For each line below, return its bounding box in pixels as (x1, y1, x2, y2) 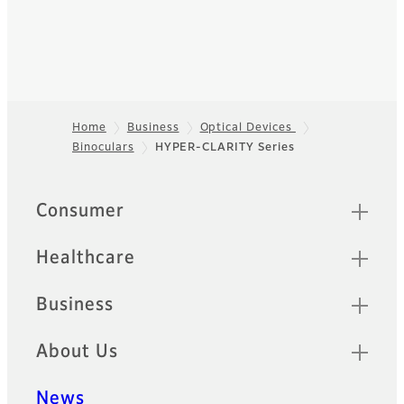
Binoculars (72, 142, 134, 153)
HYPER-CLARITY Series (154, 142, 295, 153)
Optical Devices (199, 122, 296, 133)
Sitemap (35, 194, 109, 212)
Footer (6, 146, 78, 169)
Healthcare (36, 248, 135, 267)
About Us (36, 342, 118, 361)
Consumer (36, 201, 124, 220)
